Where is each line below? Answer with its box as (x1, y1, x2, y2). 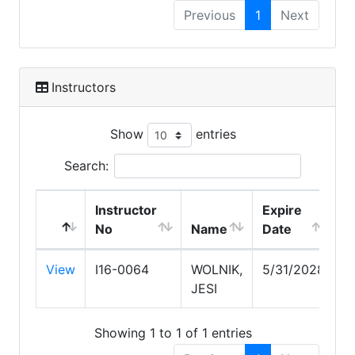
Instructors (52, 78, 116, 95)
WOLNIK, (191, 261, 242, 277)
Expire (262, 201, 302, 218)
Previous (184, 6, 235, 23)
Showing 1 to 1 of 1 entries (94, 325, 252, 342)
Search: (63, 157, 109, 174)
